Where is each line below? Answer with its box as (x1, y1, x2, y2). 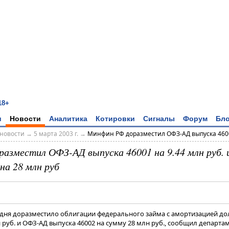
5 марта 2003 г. (33, 129, 78, 139)
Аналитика (49, 114, 87, 123)
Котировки (96, 114, 135, 123)
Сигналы (143, 114, 175, 123)
